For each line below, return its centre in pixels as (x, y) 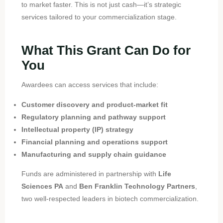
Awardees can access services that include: (90, 85)
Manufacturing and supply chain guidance (94, 154)
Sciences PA (42, 186)
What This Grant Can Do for (106, 50)
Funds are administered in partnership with (90, 173)
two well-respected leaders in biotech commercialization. (110, 198)
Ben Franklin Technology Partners (137, 186)
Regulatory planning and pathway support (93, 117)
